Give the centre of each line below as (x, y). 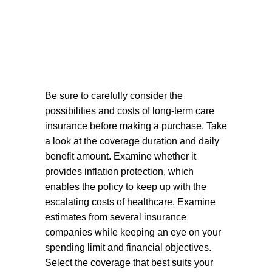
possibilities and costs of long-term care (130, 111)
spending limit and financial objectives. (128, 247)
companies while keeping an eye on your (133, 232)
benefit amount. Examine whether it (121, 156)
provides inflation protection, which (119, 172)
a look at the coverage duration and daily (132, 141)
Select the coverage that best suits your (129, 263)
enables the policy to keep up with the (126, 187)
